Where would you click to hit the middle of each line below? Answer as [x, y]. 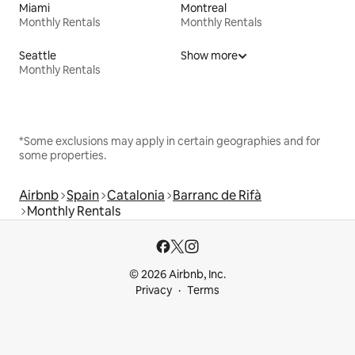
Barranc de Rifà [217, 196]
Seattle [38, 56]
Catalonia [136, 196]
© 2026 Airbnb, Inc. [177, 275]
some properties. [63, 156]
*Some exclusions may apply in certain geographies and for [170, 141]
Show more [209, 56]
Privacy [154, 290]
